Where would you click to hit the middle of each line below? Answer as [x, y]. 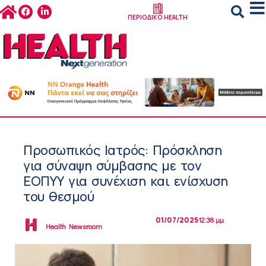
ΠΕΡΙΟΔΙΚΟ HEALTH [158, 17]
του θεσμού [58, 197]
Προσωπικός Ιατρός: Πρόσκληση [122, 151]
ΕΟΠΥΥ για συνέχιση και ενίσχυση [126, 181]
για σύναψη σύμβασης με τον [112, 166]
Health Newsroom [74, 226]
